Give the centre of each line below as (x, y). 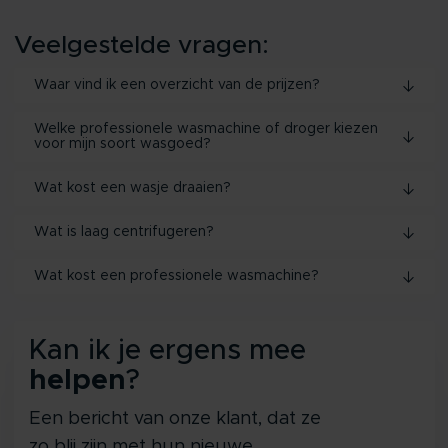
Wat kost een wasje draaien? (132, 188)
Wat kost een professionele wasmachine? (176, 276)
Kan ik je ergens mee (167, 351)
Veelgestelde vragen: (141, 46)
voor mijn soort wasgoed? (122, 144)
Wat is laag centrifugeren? (123, 232)
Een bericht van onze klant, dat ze (174, 419)
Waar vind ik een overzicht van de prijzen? (176, 85)
